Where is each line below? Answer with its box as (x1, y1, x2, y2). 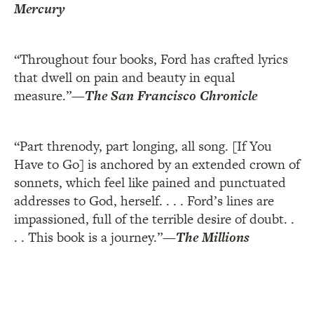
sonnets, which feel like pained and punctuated (14, 173, 286, 193)
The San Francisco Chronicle (85, 86, 257, 106)
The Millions (176, 228, 250, 247)
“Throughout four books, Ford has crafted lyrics (14, 50, 288, 69)
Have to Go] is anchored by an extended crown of (14, 155, 300, 175)
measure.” (14, 86, 71, 106)
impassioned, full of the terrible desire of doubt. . (14, 210, 294, 229)
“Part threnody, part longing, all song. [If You (14, 137, 272, 156)
